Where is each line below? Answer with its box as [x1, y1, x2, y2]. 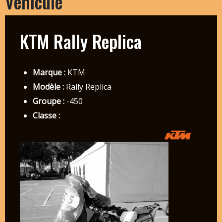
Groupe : [32, 95, 64, 107]
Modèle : [32, 81, 64, 92]
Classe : [32, 110, 60, 121]
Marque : [32, 66, 65, 78]
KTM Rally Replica [19, 27, 142, 54]
